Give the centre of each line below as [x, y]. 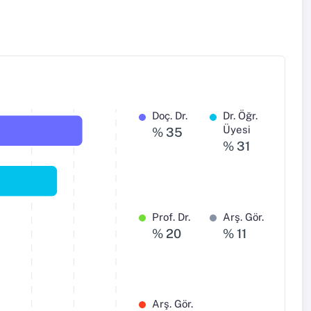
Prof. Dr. [171, 217]
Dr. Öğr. [240, 116]
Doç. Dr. [170, 116]
